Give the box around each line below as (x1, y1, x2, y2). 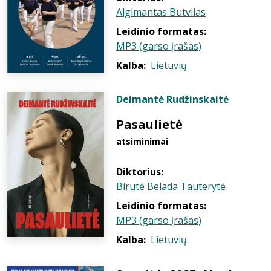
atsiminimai (116, 135, 168, 147)
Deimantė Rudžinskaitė (116, 93, 229, 106)
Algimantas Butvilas (116, 5, 206, 19)
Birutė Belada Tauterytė (116, 180, 226, 193)
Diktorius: (116, 165, 163, 178)
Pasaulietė (116, 116, 183, 132)
